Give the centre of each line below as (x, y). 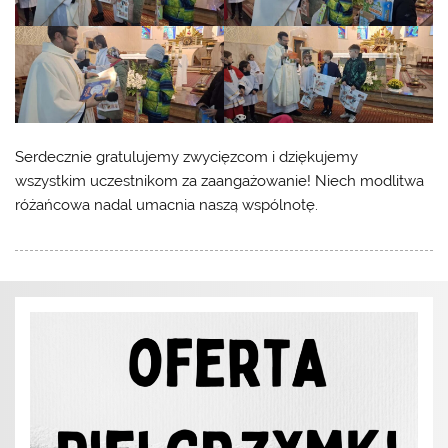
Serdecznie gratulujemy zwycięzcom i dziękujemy (187, 157)
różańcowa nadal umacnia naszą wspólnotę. (167, 205)
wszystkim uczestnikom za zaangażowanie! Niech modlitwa (220, 181)
